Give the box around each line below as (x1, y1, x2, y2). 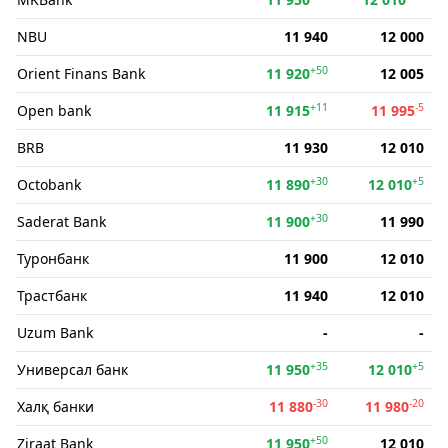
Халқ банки (17, 397, 94, 416)
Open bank (17, 101, 91, 120)
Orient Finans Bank (17, 64, 145, 83)
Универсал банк (17, 360, 128, 379)
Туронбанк (17, 249, 89, 268)
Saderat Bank (17, 212, 106, 231)
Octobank (17, 175, 81, 194)
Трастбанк (17, 286, 87, 305)
